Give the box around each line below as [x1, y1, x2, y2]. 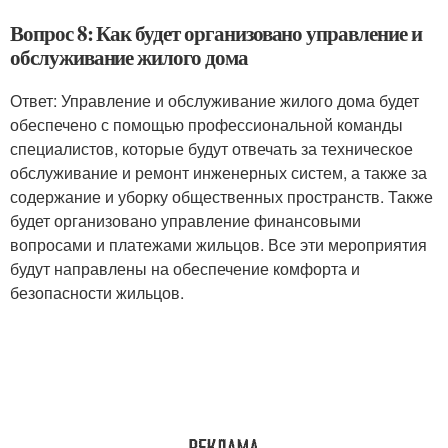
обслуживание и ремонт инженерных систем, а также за [10, 161, 427, 184]
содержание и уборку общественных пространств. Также [10, 185, 433, 208]
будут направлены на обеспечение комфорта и [10, 257, 360, 280]
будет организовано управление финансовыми [10, 209, 361, 232]
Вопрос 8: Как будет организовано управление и [10, 18, 422, 48]
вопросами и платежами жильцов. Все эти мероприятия [10, 233, 427, 256]
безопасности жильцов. [10, 281, 184, 304]
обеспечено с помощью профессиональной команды [10, 113, 403, 136]
